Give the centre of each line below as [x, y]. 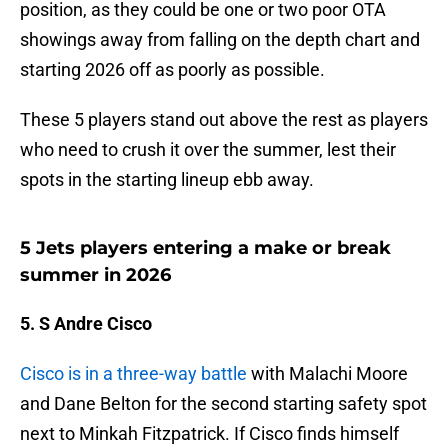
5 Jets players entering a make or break [205, 248]
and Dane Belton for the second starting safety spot [223, 404]
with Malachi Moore [327, 374]
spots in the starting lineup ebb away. [167, 180]
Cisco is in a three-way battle [133, 374]
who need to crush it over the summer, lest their [208, 150]
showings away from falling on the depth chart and [220, 40]
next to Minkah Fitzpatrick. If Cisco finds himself [209, 434]
